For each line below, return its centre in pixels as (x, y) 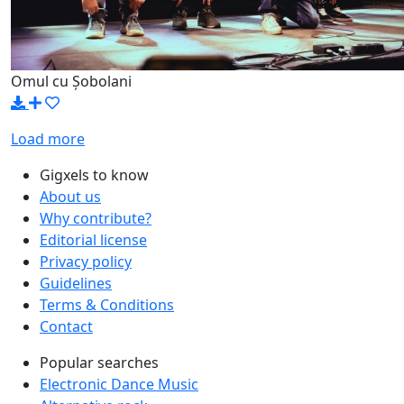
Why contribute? (96, 218)
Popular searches (99, 362)
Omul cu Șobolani (71, 81)
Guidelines (76, 283)
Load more (48, 138)
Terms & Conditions (107, 304)
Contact (66, 326)
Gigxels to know (94, 174)
